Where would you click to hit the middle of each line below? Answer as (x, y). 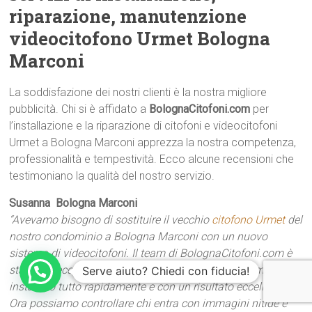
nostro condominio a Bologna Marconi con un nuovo (139, 236)
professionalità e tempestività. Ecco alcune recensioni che (152, 159)
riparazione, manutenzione (128, 16)
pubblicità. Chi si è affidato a (79, 109)
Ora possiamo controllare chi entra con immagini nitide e (148, 303)
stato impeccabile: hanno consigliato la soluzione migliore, (153, 270)
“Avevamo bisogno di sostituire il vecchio (111, 220)
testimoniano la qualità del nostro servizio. (112, 176)
